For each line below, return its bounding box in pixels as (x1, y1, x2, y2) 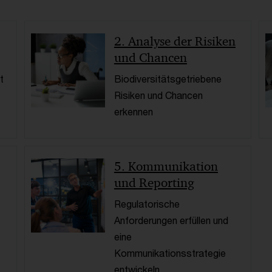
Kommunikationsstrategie (114, 247, 226, 259)
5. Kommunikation (114, 158, 218, 175)
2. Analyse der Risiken (114, 33, 236, 50)
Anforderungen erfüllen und (114, 214, 228, 226)
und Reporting (114, 175, 194, 191)
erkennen (114, 106, 153, 118)
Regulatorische (114, 198, 180, 210)
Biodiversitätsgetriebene (114, 73, 222, 85)
